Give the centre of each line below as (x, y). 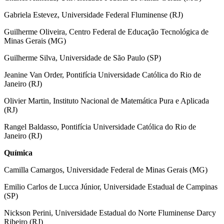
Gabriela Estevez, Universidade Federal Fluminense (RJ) (93, 14)
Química (18, 152)
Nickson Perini (27, 212)
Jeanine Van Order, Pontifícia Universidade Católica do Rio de (102, 74)
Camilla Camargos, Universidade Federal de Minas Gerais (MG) (106, 169)
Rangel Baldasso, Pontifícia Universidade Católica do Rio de (100, 126)
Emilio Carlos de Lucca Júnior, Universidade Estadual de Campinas (111, 186)
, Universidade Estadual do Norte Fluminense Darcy (133, 212)
